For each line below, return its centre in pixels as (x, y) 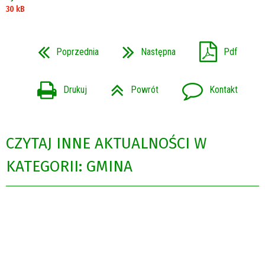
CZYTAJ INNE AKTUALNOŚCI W (106, 144)
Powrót (144, 90)
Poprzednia (77, 51)
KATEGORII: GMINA (69, 167)
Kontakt (223, 90)
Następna (158, 51)
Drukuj (75, 90)
